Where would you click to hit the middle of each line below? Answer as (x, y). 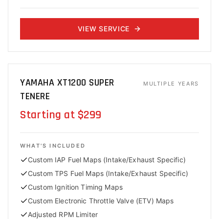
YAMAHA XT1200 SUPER (67, 83)
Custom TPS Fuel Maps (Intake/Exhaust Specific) (108, 173)
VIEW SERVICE (104, 29)
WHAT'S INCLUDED (53, 146)
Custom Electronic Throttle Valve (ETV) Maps (101, 201)
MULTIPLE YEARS (171, 84)
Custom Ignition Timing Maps (76, 187)
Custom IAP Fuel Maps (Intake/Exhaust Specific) (107, 160)
